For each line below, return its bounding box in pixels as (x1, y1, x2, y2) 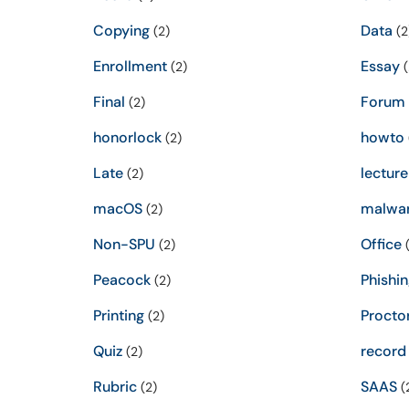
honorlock (93, 128, 162, 147)
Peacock (93, 270, 151, 289)
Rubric (93, 377, 137, 396)
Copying (93, 21, 150, 40)
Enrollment (93, 57, 167, 76)
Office (360, 235, 402, 254)
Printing (93, 306, 144, 325)
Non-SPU (93, 235, 155, 254)
